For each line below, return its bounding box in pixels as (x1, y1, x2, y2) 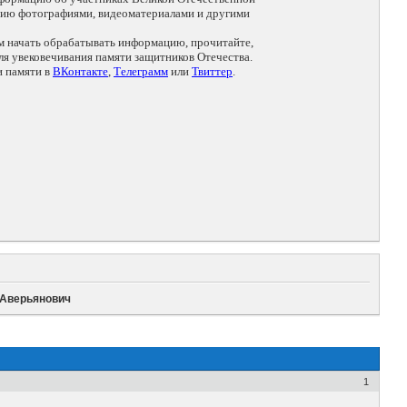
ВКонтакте (53, 65, 108, 79)
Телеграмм (114, 65, 168, 79)
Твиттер (192, 65, 233, 79)
